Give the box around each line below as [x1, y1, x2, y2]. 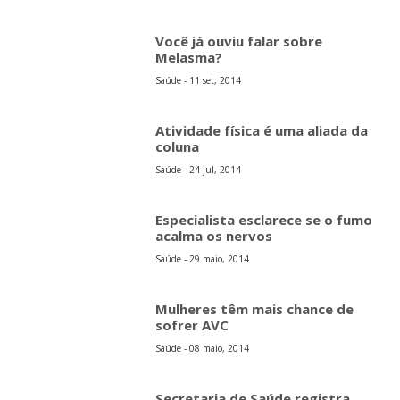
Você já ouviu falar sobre [155, 32, 323, 51]
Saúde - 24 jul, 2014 [155, 163, 242, 177]
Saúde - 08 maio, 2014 [155, 342, 250, 355]
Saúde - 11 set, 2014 [155, 74, 242, 87]
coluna [155, 137, 200, 156]
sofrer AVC [155, 316, 229, 335]
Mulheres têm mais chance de [155, 300, 354, 319]
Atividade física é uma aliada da [155, 121, 369, 140]
